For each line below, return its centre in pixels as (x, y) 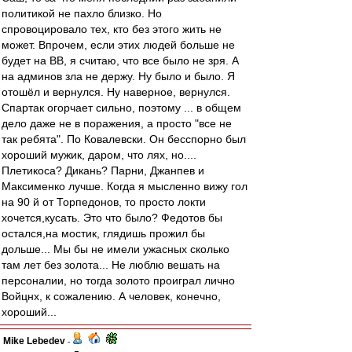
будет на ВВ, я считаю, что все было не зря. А (120, 60)
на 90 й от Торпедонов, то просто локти (104, 202)
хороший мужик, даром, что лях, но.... (99, 155)
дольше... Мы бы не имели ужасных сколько (115, 249)
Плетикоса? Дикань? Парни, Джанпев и (103, 170)
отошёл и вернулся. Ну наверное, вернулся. (116, 92)
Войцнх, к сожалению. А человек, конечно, (111, 296)
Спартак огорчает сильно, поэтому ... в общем (121, 108)
